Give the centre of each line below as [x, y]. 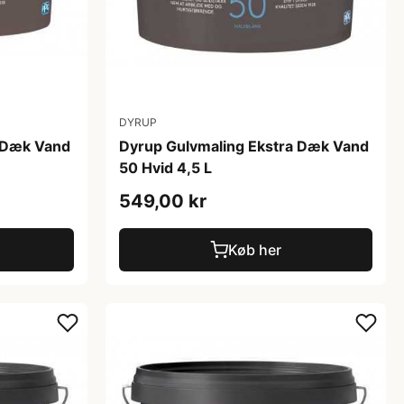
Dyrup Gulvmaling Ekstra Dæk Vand [244, 146]
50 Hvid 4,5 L [165, 167]
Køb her [255, 249]
